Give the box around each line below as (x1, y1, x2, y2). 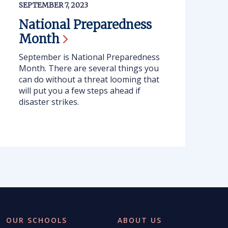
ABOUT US (118, 215, 162, 225)
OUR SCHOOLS (6, 215, 68, 225)
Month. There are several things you (18, 63, 159, 74)
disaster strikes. (18, 96, 79, 107)
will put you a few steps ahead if (18, 85, 140, 96)
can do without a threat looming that (18, 74, 159, 85)
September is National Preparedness (18, 51, 160, 63)
